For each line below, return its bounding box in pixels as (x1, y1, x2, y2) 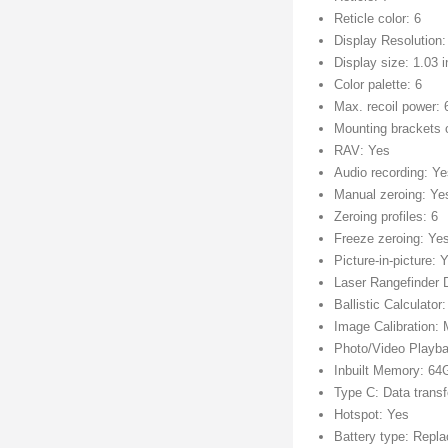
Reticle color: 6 (334, 11, 422, 27)
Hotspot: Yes (334, 407, 410, 423)
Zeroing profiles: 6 (334, 209, 439, 225)
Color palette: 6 (334, 77, 423, 93)
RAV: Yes (334, 143, 391, 159)
